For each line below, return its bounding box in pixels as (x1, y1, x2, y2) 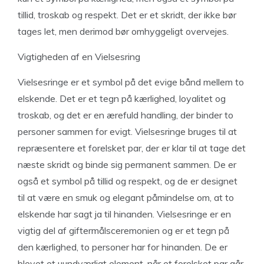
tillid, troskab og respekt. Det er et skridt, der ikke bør (18, 9, 236, 21)
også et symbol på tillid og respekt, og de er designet (18, 175, 237, 187)
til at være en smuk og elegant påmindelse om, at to (18, 192, 234, 203)
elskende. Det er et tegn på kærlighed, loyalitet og (18, 93, 226, 104)
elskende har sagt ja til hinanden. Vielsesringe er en (18, 208, 231, 220)
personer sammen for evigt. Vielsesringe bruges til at (18, 126, 237, 137)
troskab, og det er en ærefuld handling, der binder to (18, 109, 233, 121)
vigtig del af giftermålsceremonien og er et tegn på (18, 225, 229, 236)
